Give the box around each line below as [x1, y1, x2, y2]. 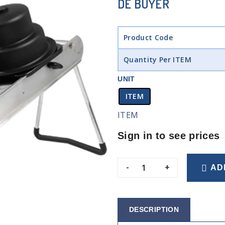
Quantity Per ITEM [123, 55, 191, 64]
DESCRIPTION [129, 205, 179, 213]
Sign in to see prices [118, 130, 220, 141]
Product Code [123, 33, 173, 42]
